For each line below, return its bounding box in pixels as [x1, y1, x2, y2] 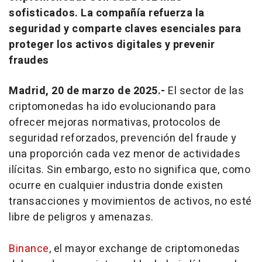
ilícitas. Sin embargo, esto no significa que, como [9, 161, 250, 178]
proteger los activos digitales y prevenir [9, 36, 215, 53]
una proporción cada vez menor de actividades [9, 146, 240, 162]
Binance [9, 240, 49, 257]
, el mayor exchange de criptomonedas [49, 240, 240, 257]
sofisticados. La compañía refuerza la [9, 5, 205, 21]
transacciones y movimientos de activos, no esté [9, 193, 252, 209]
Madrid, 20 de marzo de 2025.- [9, 82, 168, 99]
